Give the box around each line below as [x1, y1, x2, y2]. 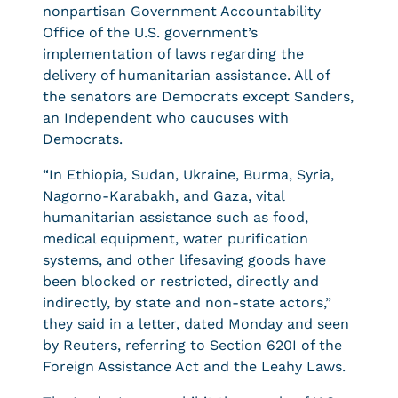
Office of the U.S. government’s [43, 24, 258, 41]
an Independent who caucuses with [43, 109, 289, 126]
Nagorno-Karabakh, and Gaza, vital [43, 187, 284, 204]
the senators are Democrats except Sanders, [43, 88, 354, 105]
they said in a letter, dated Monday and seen [43, 315, 349, 332]
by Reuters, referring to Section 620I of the [43, 337, 342, 354]
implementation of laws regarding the [43, 45, 304, 62]
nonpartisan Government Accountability [43, 3, 321, 20]
